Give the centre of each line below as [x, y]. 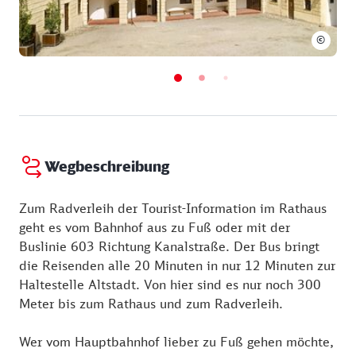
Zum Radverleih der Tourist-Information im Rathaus [173, 208]
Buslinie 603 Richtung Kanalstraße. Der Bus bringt [169, 246]
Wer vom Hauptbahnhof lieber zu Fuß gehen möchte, [176, 341]
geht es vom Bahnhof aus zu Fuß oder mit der [155, 227]
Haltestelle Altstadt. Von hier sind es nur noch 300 [170, 284]
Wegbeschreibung [107, 166]
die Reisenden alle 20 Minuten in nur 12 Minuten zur [177, 265]
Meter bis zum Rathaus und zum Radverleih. [151, 303]
